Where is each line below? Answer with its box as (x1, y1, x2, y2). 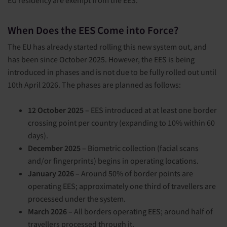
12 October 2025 (28, 105, 84, 116)
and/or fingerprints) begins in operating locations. (28, 156, 199, 166)
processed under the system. (28, 194, 126, 204)
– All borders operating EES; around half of (67, 206, 213, 217)
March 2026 (28, 206, 67, 217)
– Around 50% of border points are (74, 168, 193, 179)
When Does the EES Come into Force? (8, 23, 178, 37)
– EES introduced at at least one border (84, 105, 217, 116)
